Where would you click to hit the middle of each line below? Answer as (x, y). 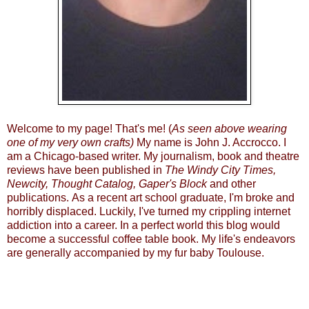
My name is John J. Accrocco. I (211, 142)
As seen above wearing (229, 128)
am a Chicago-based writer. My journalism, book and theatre (153, 156)
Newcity (26, 183)
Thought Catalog (92, 183)
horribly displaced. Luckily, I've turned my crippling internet (149, 211)
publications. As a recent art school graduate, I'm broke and (151, 197)
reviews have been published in (86, 170)
